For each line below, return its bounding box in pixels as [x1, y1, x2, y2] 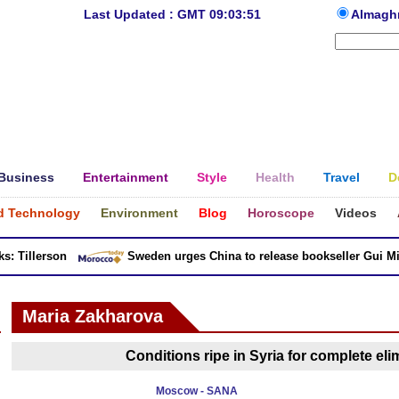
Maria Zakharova [22, 306, 164, 326]
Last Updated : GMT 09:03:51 [83, 7, 261, 21]
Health [256, 170, 295, 184]
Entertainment [83, 170, 168, 184]
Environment [101, 206, 178, 220]
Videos [335, 206, 377, 220]
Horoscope [248, 206, 314, 220]
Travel [323, 170, 360, 184]
